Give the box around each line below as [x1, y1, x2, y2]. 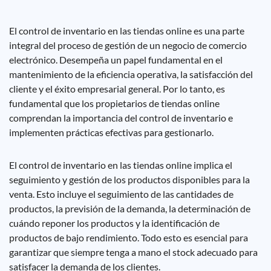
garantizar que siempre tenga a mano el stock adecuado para [9, 246, 258, 258]
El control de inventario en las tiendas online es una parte [9, 25, 244, 36]
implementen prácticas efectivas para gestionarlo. [9, 126, 214, 138]
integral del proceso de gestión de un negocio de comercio [9, 39, 247, 51]
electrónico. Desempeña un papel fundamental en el [9, 54, 223, 65]
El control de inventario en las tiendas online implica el [9, 159, 232, 171]
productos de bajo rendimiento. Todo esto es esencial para [9, 232, 248, 243]
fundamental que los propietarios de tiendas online [9, 97, 220, 109]
